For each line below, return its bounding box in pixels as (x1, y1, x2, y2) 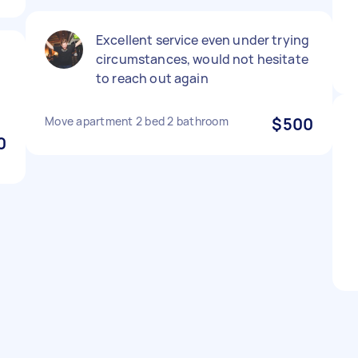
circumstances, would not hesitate (96, 50, 308, 68)
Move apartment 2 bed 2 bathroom (45, 113, 229, 129)
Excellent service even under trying (96, 31, 310, 49)
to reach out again (96, 70, 209, 87)
